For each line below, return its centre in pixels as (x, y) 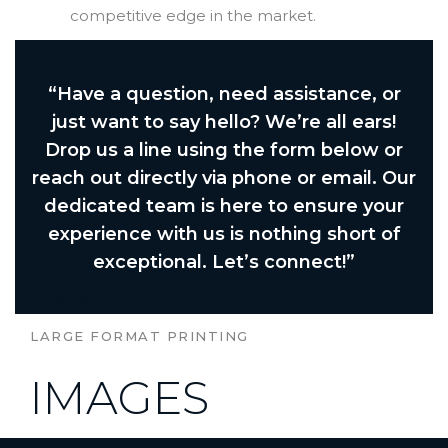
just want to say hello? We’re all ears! (224, 122)
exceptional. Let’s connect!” (224, 262)
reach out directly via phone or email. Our (224, 178)
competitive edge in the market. (193, 15)
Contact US (84, 299)
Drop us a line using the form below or (224, 150)
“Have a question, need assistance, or (224, 94)
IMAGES (119, 397)
